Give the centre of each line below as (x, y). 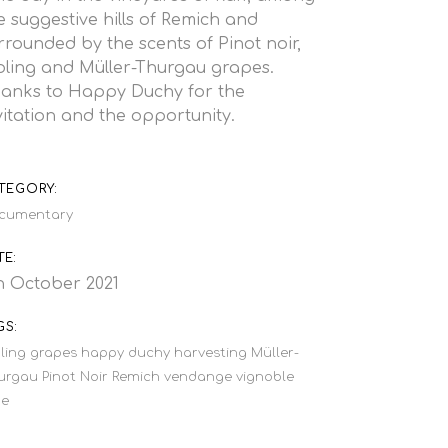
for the (214, 92)
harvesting (211, 353)
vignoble (265, 377)
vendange (198, 377)
